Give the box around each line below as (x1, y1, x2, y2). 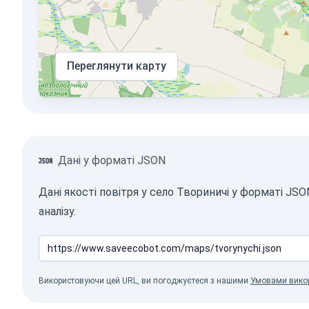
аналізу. (39, 205, 76, 218)
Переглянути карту (67, 59, 166, 72)
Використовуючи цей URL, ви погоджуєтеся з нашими (39, 276, 250, 286)
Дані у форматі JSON (58, 154, 166, 167)
